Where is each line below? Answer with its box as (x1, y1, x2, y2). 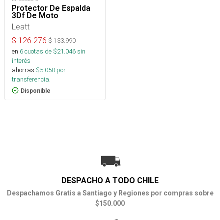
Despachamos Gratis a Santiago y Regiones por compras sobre (6, 189, 214, 197)
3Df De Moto (12, 10, 58, 20)
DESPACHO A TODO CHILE (61, 175, 159, 185)
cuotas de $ (23, 47, 57, 55)
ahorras (12, 65, 34, 74)
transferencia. (12, 75, 51, 83)
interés (12, 56, 30, 65)
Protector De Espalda (12, 3, 90, 13)
